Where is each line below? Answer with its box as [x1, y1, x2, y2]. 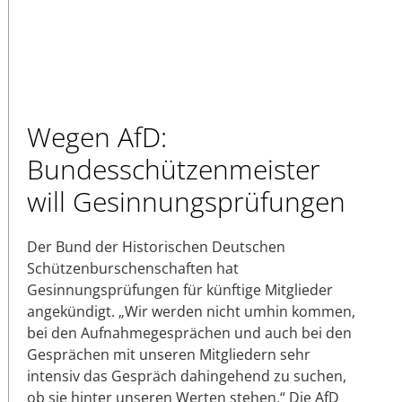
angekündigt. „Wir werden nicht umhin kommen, [27, 301, 355, 322]
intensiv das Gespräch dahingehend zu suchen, [27, 366, 346, 387]
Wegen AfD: [27, 118, 167, 156]
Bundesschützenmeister [27, 151, 320, 188]
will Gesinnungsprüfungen [27, 183, 345, 221]
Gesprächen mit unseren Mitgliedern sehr [27, 345, 310, 365]
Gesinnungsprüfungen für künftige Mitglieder [27, 280, 333, 301]
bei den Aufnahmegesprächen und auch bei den [27, 323, 352, 344]
